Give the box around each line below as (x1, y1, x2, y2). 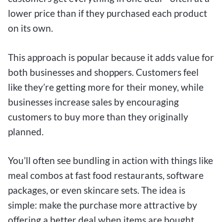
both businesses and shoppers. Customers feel (8, 66, 199, 78)
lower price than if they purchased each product (8, 7, 207, 19)
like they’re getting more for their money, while (8, 81, 204, 93)
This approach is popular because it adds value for (8, 51, 214, 63)
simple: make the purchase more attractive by (8, 199, 197, 211)
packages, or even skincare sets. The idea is (8, 184, 185, 196)
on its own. (8, 22, 53, 34)
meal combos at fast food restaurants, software (8, 169, 204, 181)
